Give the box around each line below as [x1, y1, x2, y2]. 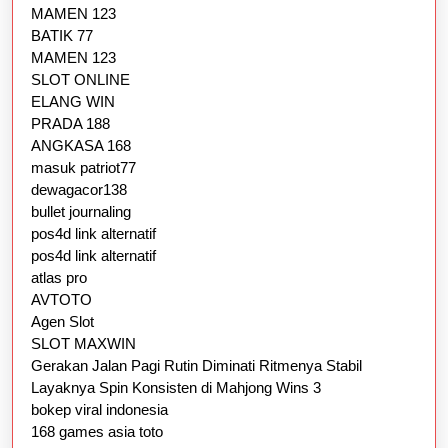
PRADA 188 [31, 115, 110, 133]
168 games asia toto [31, 423, 163, 441]
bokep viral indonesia [31, 401, 168, 419]
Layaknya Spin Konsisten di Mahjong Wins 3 [31, 379, 321, 397]
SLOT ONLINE [31, 71, 130, 89]
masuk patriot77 [31, 159, 136, 177]
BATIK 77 [31, 27, 93, 45]
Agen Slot [31, 313, 94, 331]
